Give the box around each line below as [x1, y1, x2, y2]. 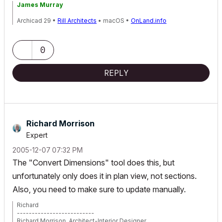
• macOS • [97, 17, 131, 24]
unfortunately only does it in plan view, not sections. [12, 171, 197, 181]
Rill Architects [57, 17, 97, 24]
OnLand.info [131, 17, 166, 24]
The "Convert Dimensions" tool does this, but [12, 158, 174, 167]
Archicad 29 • [17, 17, 57, 24]
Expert [26, 131, 48, 139]
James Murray [17, 1, 63, 8]
